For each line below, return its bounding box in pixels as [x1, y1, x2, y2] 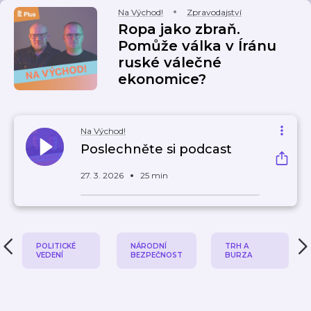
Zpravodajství [187, 7, 242, 17]
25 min [140, 170, 168, 180]
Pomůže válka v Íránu [118, 37, 276, 54]
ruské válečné [118, 54, 221, 71]
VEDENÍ [36, 251, 63, 260]
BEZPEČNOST [131, 251, 183, 260]
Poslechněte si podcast [81, 142, 232, 157]
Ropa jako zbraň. [118, 21, 240, 37]
